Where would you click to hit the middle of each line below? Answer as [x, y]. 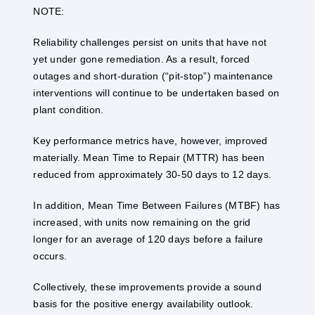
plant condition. [69, 110]
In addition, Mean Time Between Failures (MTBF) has [157, 206]
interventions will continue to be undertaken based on [156, 93]
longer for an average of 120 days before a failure [148, 239]
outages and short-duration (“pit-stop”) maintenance [153, 76]
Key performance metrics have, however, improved [150, 141]
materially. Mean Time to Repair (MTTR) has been [149, 158]
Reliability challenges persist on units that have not [150, 43]
